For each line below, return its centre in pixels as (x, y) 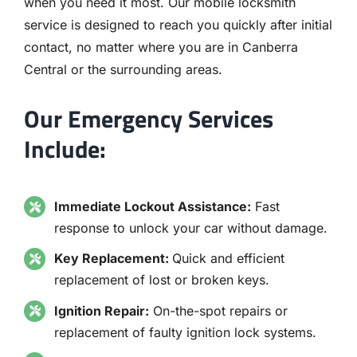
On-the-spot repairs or (219, 310)
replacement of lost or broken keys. (162, 280)
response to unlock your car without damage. (191, 228)
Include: (65, 149)
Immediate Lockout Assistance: (153, 207)
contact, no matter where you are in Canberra (161, 47)
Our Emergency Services (148, 119)
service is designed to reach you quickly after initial (178, 24)
